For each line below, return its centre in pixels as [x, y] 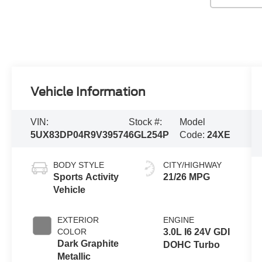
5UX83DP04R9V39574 [80, 135]
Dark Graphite [88, 243]
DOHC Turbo [191, 244]
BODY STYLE [79, 165]
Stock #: [146, 122]
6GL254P [149, 135]
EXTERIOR [78, 220]
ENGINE [178, 220]
